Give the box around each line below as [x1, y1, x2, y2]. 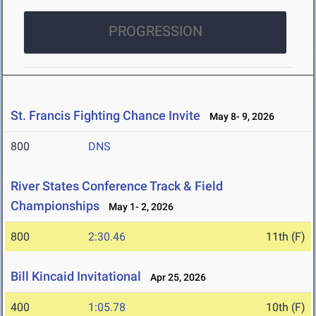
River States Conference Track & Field [11, 178, 223, 194]
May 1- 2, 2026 [102, 201, 174, 213]
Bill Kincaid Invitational [11, 269, 141, 284]
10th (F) [266, 300, 305, 315]
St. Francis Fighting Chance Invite [11, 108, 200, 123]
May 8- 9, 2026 [203, 111, 274, 123]
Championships [11, 198, 99, 214]
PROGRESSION [108, 23, 202, 40]
